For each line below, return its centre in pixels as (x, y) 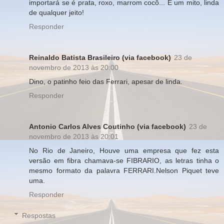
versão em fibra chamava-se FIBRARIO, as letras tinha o (124, 160)
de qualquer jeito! (56, 12)
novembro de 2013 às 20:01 (74, 136)
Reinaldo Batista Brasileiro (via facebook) (100, 57)
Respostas (39, 215)
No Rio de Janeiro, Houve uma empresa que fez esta (124, 150)
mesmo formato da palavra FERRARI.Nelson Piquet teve (124, 170)
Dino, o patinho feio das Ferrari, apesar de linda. (106, 81)
